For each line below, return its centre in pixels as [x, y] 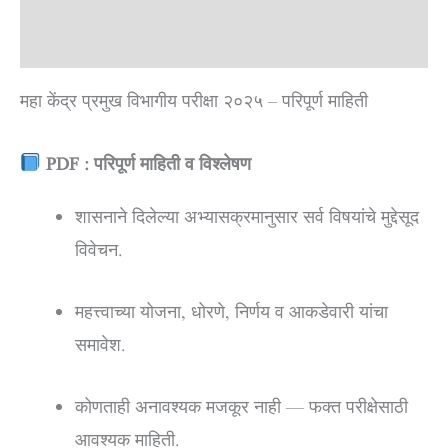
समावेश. [100, 345]
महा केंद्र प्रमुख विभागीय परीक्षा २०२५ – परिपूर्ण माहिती [194, 102]
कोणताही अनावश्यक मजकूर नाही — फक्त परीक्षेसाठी [241, 407]
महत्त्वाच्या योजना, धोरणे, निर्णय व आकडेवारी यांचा [231, 312]
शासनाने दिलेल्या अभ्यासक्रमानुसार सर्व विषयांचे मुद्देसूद [246, 217]
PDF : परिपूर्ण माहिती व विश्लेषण [148, 164]
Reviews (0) [64, 42]
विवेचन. [98, 250]
